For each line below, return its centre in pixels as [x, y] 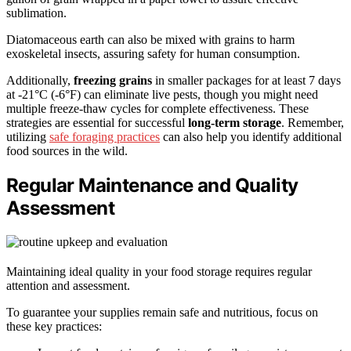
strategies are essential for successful [97, 123]
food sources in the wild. [67, 151]
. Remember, [313, 123]
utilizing [28, 137]
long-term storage [235, 123]
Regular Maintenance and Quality [152, 186]
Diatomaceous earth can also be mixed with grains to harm [150, 40]
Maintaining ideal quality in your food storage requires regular [159, 271]
